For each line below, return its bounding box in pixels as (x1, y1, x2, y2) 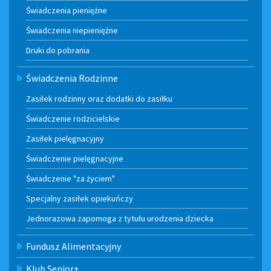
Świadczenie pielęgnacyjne (26, 153, 123, 165)
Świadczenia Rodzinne (26, 72, 118, 85)
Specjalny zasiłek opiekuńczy (26, 193, 133, 204)
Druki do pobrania (26, 45, 90, 56)
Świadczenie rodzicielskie (26, 113, 120, 125)
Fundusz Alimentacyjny (26, 240, 121, 253)
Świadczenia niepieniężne (26, 25, 118, 36)
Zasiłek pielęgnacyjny (26, 133, 104, 145)
